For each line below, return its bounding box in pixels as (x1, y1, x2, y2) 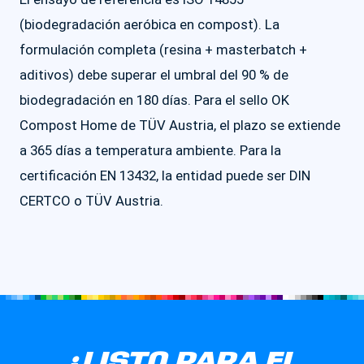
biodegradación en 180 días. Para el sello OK (19, 92, 289, 108)
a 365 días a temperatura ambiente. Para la (19, 142, 281, 158)
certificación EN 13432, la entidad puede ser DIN (19, 167, 310, 184)
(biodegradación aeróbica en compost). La (19, 16, 279, 32)
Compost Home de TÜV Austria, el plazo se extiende (19, 117, 340, 133)
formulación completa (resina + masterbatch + (19, 41, 307, 58)
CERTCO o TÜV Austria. (19, 193, 163, 209)
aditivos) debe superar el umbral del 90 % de (19, 67, 288, 83)
